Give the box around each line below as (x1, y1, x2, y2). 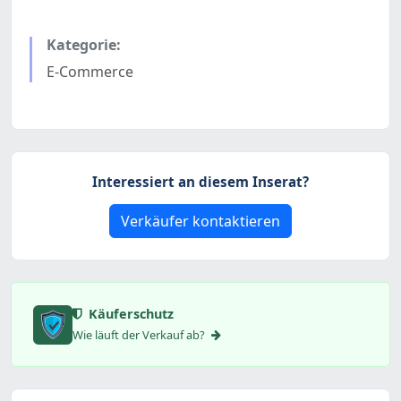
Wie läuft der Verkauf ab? (73, 327, 208, 344)
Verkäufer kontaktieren (121, 211, 280, 232)
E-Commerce (47, 62, 133, 82)
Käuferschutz (85, 305, 174, 323)
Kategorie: (47, 35, 121, 55)
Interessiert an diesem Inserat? (92, 173, 309, 192)
